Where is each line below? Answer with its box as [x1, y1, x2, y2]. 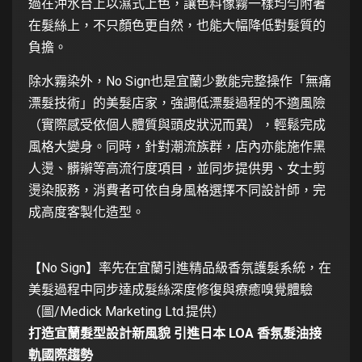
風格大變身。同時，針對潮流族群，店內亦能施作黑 [28, 138, 326, 154]
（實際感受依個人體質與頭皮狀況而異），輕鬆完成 [28, 116, 326, 133]
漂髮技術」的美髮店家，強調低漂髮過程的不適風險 [28, 95, 326, 111]
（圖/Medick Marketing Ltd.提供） [28, 303, 225, 319]
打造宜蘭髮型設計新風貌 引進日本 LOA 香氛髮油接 [28, 325, 322, 341]
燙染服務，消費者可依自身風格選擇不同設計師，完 [28, 182, 326, 198]
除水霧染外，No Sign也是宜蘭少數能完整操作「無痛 [28, 73, 331, 89]
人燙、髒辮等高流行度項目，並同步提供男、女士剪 [28, 160, 326, 176]
